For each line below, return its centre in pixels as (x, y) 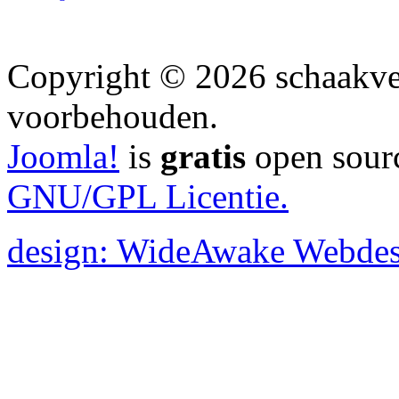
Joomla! (63, 156)
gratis (203, 156)
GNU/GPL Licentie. (148, 196)
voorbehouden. (113, 116)
